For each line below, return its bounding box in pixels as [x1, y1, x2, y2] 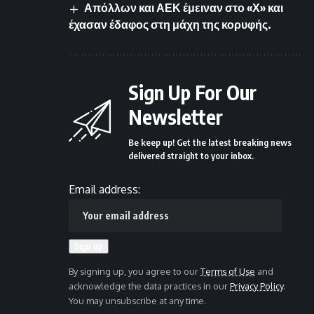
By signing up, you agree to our [69, 265, 200, 277]
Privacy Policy [230, 280, 283, 292]
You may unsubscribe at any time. [69, 294, 206, 306]
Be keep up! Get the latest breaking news [128, 136, 292, 148]
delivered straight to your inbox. [128, 149, 254, 161]
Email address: [69, 182, 140, 196]
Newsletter [128, 104, 223, 129]
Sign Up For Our [128, 79, 257, 104]
